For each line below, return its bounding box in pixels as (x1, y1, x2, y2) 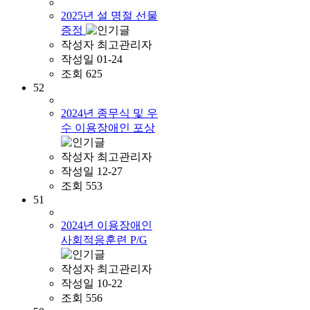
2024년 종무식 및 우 (61, 107, 158, 119)
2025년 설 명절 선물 (61, 9, 158, 21)
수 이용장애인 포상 (61, 121, 155, 134)
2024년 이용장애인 (61, 219, 152, 231)
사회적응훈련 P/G (61, 233, 147, 246)
